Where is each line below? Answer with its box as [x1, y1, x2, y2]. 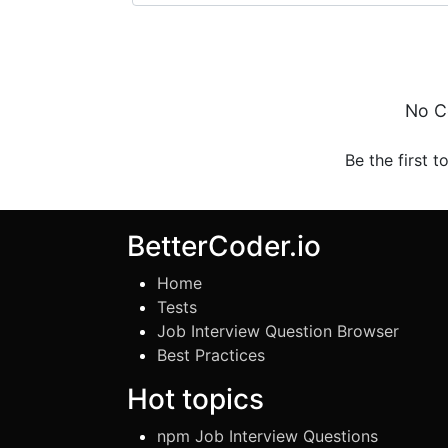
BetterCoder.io [127, 229, 321, 263]
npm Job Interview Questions [157, 426, 378, 446]
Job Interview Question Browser [157, 321, 399, 341]
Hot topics [127, 382, 264, 416]
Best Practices [157, 345, 265, 365]
